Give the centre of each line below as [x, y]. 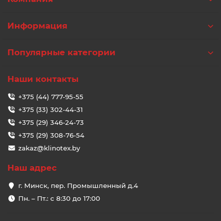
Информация [37, 26]
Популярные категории [61, 53]
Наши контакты [43, 79]
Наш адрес [32, 168]
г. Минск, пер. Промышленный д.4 [78, 186]
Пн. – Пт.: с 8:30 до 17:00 [59, 199]
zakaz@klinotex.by [49, 148]
